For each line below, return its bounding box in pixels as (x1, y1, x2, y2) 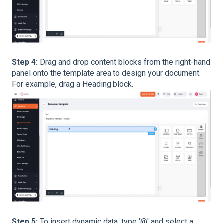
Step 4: (12, 57, 40, 67)
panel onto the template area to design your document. (12, 68, 201, 78)
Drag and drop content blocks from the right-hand (40, 57, 210, 67)
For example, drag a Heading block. (12, 79, 133, 89)
